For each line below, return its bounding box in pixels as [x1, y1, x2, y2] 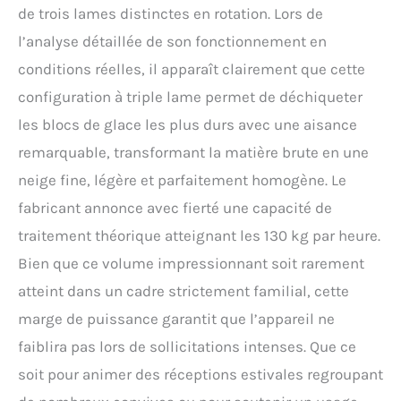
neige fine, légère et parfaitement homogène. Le [18, 171, 346, 190]
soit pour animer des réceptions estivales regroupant [18, 365, 383, 384]
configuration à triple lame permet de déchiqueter [18, 88, 363, 107]
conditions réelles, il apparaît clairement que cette [18, 60, 365, 79]
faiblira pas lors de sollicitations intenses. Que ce [18, 337, 356, 356]
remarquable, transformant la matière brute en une [18, 143, 369, 162]
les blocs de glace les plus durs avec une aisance [18, 115, 357, 134]
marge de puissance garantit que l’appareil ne [18, 310, 335, 328]
